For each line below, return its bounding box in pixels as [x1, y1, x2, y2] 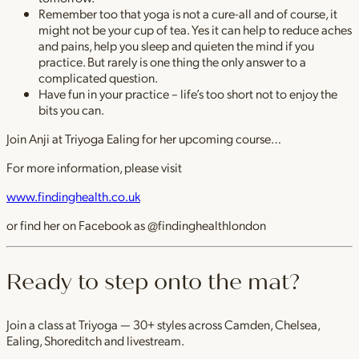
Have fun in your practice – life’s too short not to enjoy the [38, 85, 337, 103]
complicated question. [38, 69, 158, 87]
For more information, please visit [6, 159, 182, 176]
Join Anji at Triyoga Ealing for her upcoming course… [6, 130, 281, 147]
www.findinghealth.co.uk [6, 188, 140, 205]
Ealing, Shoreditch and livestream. [6, 332, 184, 349]
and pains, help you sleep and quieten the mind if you [38, 37, 314, 54]
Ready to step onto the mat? [6, 268, 300, 296]
